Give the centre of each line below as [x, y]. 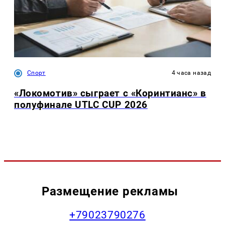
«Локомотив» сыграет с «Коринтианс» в [110, 93]
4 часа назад [191, 73]
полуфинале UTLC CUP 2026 [81, 104]
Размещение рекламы [110, 191]
